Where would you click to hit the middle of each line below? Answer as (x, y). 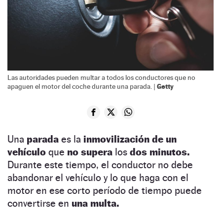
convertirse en (38, 203)
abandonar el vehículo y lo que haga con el (98, 177)
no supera (90, 152)
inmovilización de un (130, 139)
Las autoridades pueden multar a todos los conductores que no (101, 77)
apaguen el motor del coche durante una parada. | (82, 86)
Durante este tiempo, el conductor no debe (100, 165)
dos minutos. (160, 152)
